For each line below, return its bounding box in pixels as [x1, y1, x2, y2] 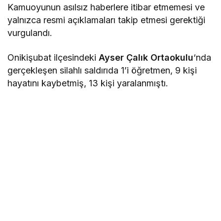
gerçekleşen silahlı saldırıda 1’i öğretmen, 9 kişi [7, 65, 197, 75]
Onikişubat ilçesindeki [7, 52, 99, 63]
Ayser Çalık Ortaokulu [99, 52, 194, 63]
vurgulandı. [7, 27, 52, 38]
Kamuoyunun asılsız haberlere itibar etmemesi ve [7, 1, 205, 12]
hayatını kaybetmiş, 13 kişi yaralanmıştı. [7, 77, 169, 88]
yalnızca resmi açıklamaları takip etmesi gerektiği [7, 14, 206, 25]
